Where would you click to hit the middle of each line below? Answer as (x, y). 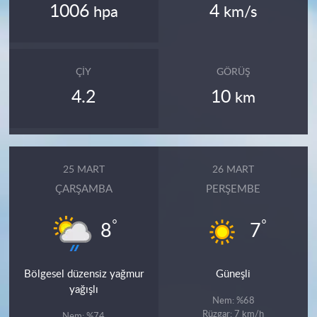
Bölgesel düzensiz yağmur (83, 274)
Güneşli (234, 274)
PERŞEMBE (234, 189)
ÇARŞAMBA (83, 189)
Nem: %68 (233, 300)
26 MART (234, 170)
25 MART (83, 170)
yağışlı (83, 289)
